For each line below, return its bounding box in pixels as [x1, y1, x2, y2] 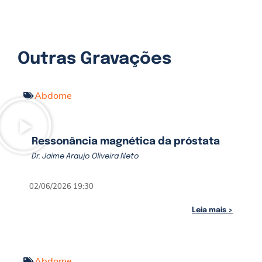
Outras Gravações [18, 50, 171, 68]
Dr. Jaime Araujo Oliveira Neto [32, 153, 139, 160]
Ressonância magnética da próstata [32, 136, 220, 147]
